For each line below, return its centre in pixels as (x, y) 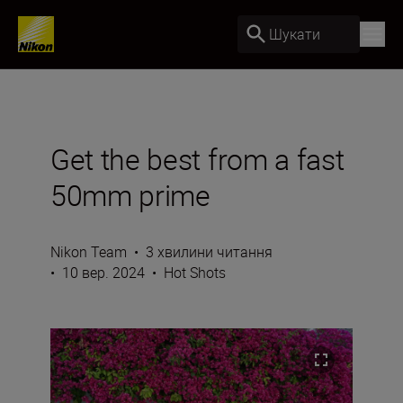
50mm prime (130, 195)
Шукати (295, 34)
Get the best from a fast (197, 159)
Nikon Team (89, 252)
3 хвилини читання (209, 252)
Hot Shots (195, 273)
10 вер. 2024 (103, 273)
